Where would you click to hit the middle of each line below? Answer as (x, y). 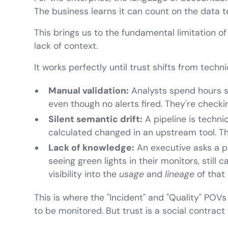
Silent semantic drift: (96, 119)
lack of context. (66, 46)
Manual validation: (89, 91)
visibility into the (84, 174)
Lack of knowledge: (92, 148)
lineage (180, 174)
